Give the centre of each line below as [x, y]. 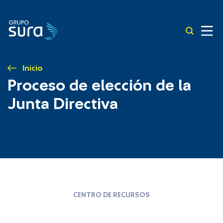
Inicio [33, 68]
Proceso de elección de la [99, 86]
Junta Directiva [63, 104]
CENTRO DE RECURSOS [111, 195]
